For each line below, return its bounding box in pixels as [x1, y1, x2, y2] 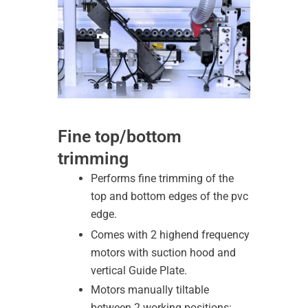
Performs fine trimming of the [91, 171, 234, 185]
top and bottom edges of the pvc [91, 189, 248, 203]
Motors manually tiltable [91, 283, 209, 296]
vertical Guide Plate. [91, 263, 187, 277]
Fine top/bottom [58, 126, 181, 146]
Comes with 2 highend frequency [91, 228, 250, 241]
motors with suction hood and [91, 245, 236, 259]
